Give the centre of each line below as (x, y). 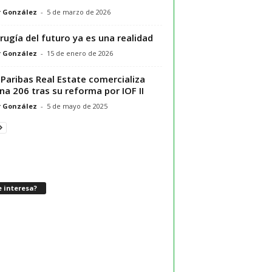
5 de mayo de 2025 (77, 106)
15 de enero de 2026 (80, 53)
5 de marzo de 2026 (78, 12)
